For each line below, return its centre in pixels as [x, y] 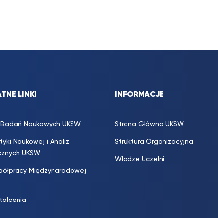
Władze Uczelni [140, 159]
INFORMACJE [139, 95]
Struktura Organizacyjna [154, 142]
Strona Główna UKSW [149, 124]
